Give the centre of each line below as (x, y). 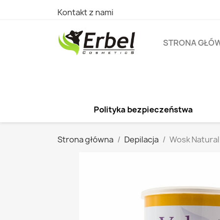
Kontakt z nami (85, 12)
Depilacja (141, 140)
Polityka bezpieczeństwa (143, 110)
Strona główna (85, 140)
